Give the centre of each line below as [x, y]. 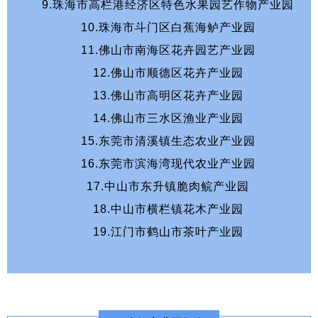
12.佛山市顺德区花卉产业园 [170, 72]
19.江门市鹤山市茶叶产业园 [170, 231]
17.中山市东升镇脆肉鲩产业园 [170, 186]
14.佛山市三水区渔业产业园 [170, 118]
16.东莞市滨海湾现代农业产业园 [170, 163]
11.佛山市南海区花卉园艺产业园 [170, 50]
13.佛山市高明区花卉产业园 [170, 95]
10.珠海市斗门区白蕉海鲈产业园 [170, 27]
